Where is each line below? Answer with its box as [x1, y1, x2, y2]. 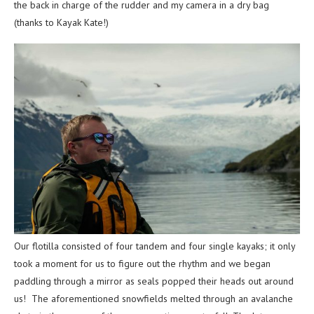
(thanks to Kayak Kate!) [14, 16, 111, 29]
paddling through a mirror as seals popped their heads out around [14, 275, 294, 288]
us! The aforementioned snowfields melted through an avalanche [14, 292, 293, 306]
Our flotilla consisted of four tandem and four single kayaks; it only [14, 240, 295, 253]
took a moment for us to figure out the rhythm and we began [14, 257, 271, 271]
